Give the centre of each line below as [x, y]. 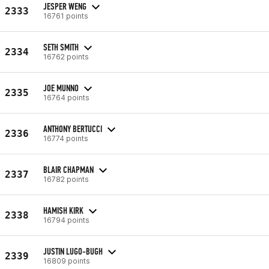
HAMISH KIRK [63, 210]
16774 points [66, 138]
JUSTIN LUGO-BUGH [73, 251]
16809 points [67, 261]
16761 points [66, 16]
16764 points [66, 97]
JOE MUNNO [61, 88]
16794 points [66, 220]
